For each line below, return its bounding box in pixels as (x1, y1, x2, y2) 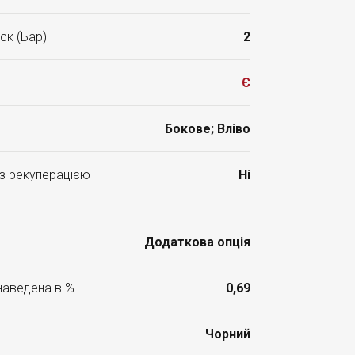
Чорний (205, 326, 250, 342)
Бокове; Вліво (165, 121, 250, 136)
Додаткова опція (144, 235, 250, 250)
